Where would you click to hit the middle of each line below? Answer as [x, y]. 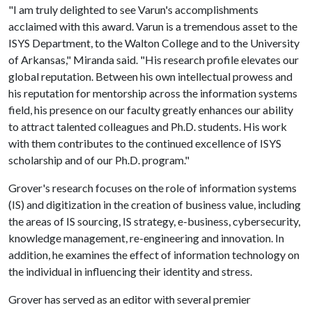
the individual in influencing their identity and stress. [130, 271]
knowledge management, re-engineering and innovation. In [146, 238]
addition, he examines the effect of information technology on [154, 255]
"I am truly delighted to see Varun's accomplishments [133, 9]
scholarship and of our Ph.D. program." [99, 160]
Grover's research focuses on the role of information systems [153, 188]
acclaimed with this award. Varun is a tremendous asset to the [153, 26]
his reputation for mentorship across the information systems [153, 93]
